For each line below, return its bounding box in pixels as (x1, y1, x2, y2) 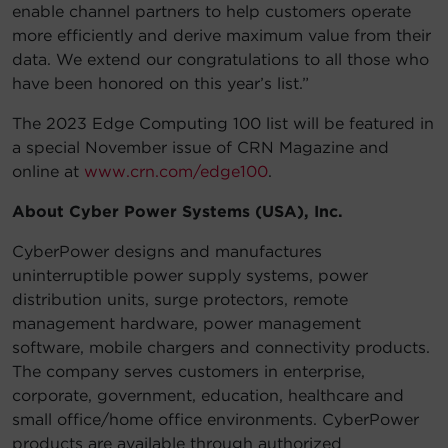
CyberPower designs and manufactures (12, 242, 322, 262)
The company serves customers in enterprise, (12, 362, 365, 382)
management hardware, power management (12, 314, 361, 334)
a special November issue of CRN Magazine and (12, 138, 389, 158)
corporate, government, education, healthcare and (12, 386, 404, 406)
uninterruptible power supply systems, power (12, 266, 368, 286)
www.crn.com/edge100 (84, 162, 268, 182)
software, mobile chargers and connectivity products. (12, 338, 430, 358)
